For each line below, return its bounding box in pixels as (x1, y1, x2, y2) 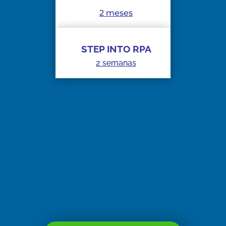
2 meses (99, 8, 133, 18)
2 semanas (96, 58, 136, 68)
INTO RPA (104, 43, 151, 55)
